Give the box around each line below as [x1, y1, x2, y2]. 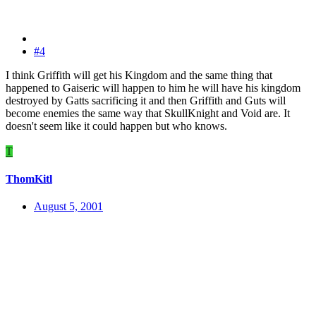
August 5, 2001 [34, 200, 103, 213]
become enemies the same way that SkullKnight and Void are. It [6, 107, 290, 119]
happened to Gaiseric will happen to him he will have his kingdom [6, 81, 300, 94]
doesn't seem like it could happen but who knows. [6, 119, 227, 132]
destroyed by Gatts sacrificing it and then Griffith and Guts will [6, 94, 286, 107]
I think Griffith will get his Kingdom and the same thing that [6, 68, 272, 81]
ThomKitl [6, 173, 52, 186]
